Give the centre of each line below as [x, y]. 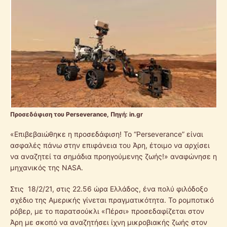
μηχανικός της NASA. [47, 167]
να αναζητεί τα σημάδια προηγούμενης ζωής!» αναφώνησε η [113, 156]
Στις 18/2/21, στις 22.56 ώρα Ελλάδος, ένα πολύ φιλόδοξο [109, 188]
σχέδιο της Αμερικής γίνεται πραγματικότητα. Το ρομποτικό [112, 200]
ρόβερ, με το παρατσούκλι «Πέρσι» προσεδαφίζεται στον [107, 211]
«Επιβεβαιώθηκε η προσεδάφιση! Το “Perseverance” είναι [107, 134]
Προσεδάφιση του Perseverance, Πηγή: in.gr [77, 114]
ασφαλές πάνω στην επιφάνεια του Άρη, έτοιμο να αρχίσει [110, 145]
